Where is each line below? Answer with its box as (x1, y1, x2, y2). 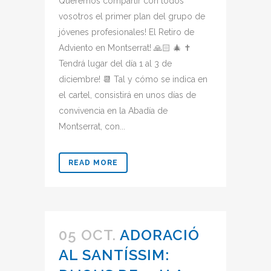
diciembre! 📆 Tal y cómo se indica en (59, 74, 207, 84)
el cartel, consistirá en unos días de (59, 90, 196, 100)
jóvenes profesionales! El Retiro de (59, 27, 194, 37)
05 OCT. (59, 226, 116, 244)
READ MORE (68, 158, 118, 167)
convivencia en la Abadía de (59, 106, 168, 116)
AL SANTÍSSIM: (59, 246, 169, 264)
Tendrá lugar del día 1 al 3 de (59, 59, 172, 68)
